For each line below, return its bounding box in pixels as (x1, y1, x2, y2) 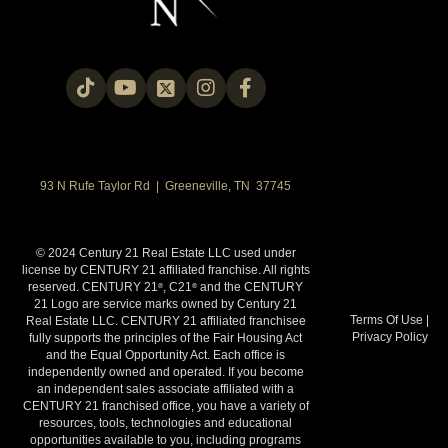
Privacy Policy (351, 329, 428, 344)
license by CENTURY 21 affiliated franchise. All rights (21, 263, 310, 277)
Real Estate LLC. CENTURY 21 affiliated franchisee (25, 314, 306, 328)
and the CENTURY (197, 280, 304, 294)
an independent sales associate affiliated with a (37, 382, 295, 396)
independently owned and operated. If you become (27, 365, 304, 379)
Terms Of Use (350, 312, 424, 327)
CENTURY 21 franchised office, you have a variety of (22, 399, 309, 413)
